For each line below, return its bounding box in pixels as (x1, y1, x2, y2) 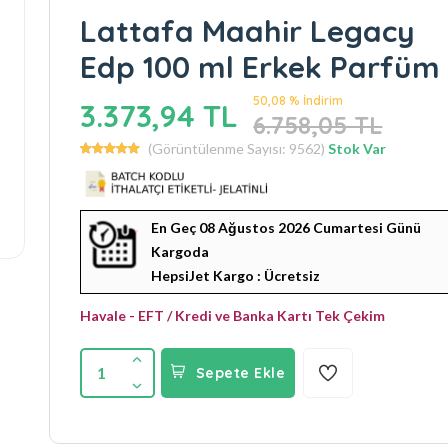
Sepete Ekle (195, 363, 286, 382)
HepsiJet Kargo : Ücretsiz (151, 266, 321, 284)
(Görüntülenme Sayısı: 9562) (148, 139, 326, 157)
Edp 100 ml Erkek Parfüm (80, 47, 441, 86)
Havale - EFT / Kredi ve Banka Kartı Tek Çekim (80, 306, 386, 324)
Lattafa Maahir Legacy (80, 11, 416, 50)
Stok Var (328, 139, 387, 157)
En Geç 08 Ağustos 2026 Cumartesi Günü (151, 218, 422, 236)
